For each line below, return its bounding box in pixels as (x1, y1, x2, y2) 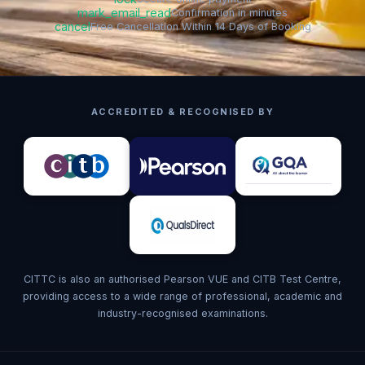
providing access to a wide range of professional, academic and (23, 290, 342, 302)
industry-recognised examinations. (97, 307, 268, 319)
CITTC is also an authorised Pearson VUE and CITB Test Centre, (24, 273, 341, 285)
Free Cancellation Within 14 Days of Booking (90, 20, 311, 33)
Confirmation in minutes (171, 7, 288, 19)
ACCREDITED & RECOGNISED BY (90, 106, 275, 117)
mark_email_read (77, 6, 171, 20)
